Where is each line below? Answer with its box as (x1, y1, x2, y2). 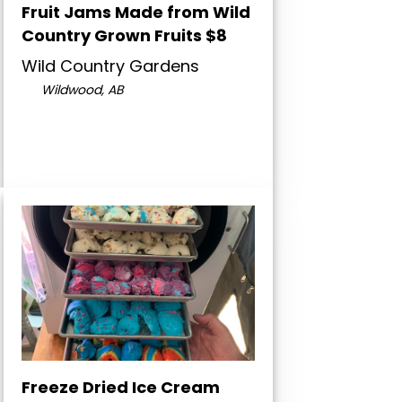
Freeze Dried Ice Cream (22, 376, 220, 399)
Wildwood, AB (37, 81, 124, 100)
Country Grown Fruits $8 (22, 24, 227, 48)
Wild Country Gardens (22, 55, 199, 78)
